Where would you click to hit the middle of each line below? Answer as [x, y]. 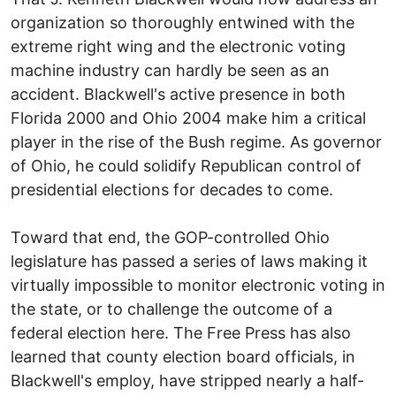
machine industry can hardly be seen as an [170, 70]
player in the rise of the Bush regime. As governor [196, 141]
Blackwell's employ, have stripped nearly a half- [187, 380]
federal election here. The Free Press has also [181, 332]
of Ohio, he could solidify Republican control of [186, 165]
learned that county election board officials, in [183, 356]
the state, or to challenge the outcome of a [171, 308]
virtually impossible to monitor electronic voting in [198, 285]
